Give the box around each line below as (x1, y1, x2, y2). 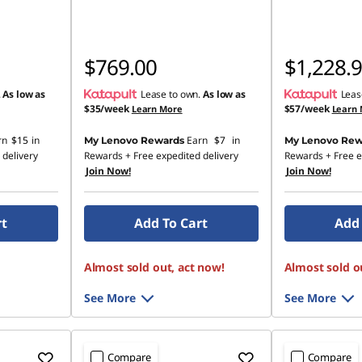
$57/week (284, 102, 330, 116)
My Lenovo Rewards (83, 134, 184, 146)
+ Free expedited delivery (122, 149, 238, 162)
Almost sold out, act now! (83, 259, 225, 275)
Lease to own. (140, 87, 204, 101)
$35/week (83, 102, 129, 116)
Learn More (131, 103, 183, 115)
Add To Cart (134, 214, 208, 232)
